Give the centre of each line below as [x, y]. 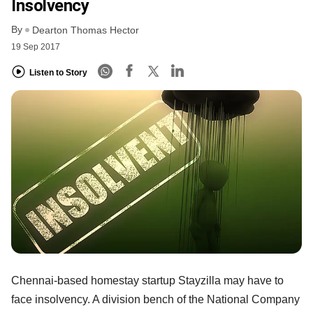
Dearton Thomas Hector [86, 30]
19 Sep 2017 [36, 47]
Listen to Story [58, 72]
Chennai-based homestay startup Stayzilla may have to [147, 280]
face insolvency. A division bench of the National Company [155, 299]
